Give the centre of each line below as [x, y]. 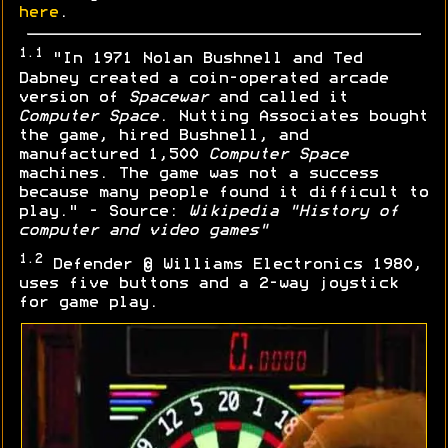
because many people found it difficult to [223, 192]
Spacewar [168, 97]
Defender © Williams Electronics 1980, [232, 264]
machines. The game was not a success [198, 173]
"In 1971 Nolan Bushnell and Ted [202, 59]
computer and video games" [143, 230]
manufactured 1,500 [113, 154]
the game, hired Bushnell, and [163, 135]
